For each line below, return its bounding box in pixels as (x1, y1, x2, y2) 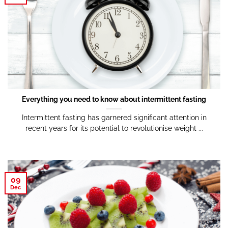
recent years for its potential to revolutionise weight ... (25, 124, 203, 133)
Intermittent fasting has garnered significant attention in (21, 113, 207, 122)
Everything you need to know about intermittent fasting (22, 95, 206, 104)
